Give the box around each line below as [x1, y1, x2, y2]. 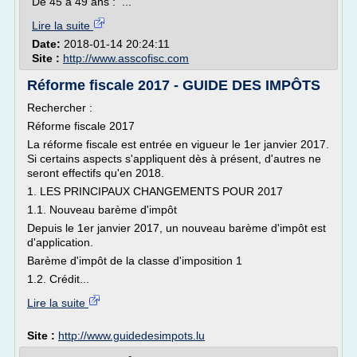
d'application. [27, 236, 93, 249]
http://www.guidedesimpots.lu [58, 329, 205, 342]
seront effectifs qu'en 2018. [27, 167, 164, 179]
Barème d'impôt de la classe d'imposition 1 [27, 254, 242, 267]
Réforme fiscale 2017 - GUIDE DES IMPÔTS [27, 77, 320, 93]
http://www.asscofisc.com [63, 52, 189, 65]
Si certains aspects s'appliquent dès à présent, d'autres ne [27, 152, 321, 165]
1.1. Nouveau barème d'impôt [27, 203, 177, 216]
